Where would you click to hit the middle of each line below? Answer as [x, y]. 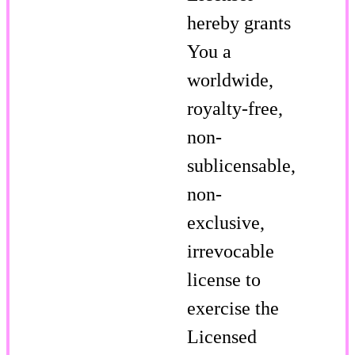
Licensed [222, 336]
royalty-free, [235, 108]
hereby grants [239, 23]
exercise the [233, 308]
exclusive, [226, 222]
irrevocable [231, 251]
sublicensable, [241, 165]
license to [224, 279]
